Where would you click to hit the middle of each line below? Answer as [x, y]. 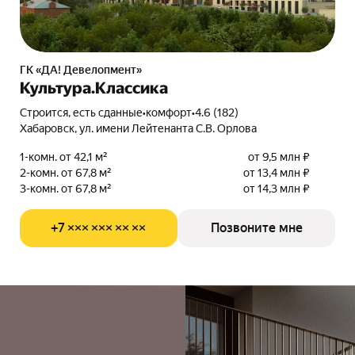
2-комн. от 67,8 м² [65, 173]
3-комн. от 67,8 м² [65, 189]
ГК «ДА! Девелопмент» [84, 70]
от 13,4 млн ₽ [277, 173]
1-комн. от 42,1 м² [63, 157]
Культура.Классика [94, 88]
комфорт [168, 113]
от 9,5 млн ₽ [279, 157]
